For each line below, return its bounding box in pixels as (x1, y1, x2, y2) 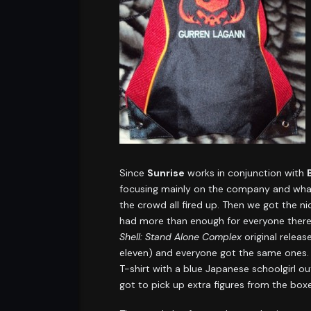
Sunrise (147, 167, 185, 180)
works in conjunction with (185, 167, 307, 180)
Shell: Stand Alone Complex (119, 230, 242, 244)
